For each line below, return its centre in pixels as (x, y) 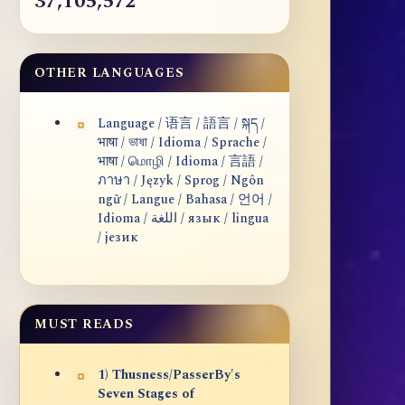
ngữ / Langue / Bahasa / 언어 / (185, 200)
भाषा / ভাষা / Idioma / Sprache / (182, 143)
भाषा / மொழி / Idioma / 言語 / (180, 162)
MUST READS (84, 325)
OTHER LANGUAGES (109, 73)
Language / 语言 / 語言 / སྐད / (181, 124)
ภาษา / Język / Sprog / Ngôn (181, 181)
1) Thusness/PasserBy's (169, 376)
